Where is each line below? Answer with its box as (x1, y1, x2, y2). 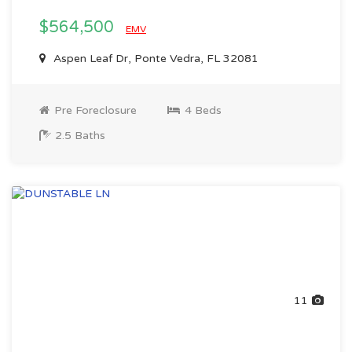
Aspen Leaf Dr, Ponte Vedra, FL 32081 (50, 52, 258, 65)
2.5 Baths (52, 129, 105, 142)
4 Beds (181, 104, 222, 117)
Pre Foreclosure (51, 104, 137, 117)
